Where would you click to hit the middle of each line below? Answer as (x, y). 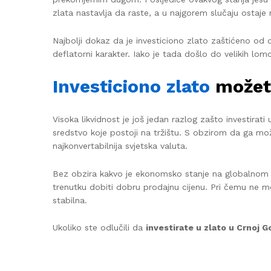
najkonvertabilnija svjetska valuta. (120, 145)
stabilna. (70, 200)
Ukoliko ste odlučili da (99, 228)
